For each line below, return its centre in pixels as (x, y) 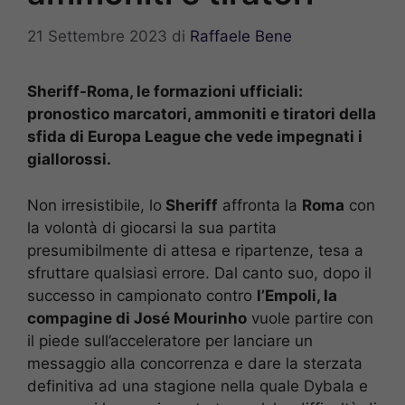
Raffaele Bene (241, 37)
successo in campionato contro (142, 295)
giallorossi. (69, 160)
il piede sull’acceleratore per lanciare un (170, 340)
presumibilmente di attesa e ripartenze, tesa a (195, 250)
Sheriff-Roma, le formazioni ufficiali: (165, 92)
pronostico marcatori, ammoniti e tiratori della (202, 114)
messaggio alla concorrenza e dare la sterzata (195, 363)
